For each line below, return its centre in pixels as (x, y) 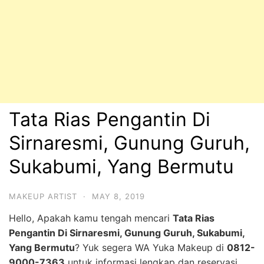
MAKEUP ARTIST (43, 196)
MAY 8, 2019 (118, 196)
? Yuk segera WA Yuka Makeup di (151, 247)
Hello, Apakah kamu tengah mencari (91, 218)
